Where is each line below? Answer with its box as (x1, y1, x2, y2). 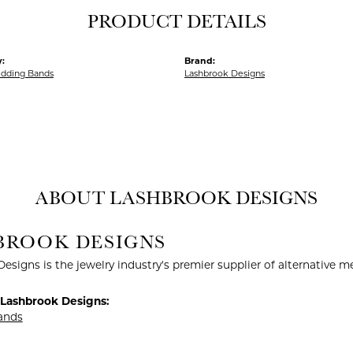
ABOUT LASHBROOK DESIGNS (35, 185, 318, 210)
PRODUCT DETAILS (87, 9, 266, 33)
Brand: (184, 55, 215, 66)
